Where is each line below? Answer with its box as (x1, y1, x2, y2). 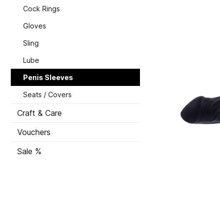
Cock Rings (23, 4, 60, 13)
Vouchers (17, 127, 51, 137)
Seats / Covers (23, 90, 72, 99)
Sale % (17, 146, 41, 156)
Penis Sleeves (23, 73, 73, 82)
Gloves (23, 21, 46, 30)
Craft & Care (17, 108, 62, 118)
